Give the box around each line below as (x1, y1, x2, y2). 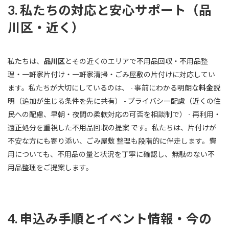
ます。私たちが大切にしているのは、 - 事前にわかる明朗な (8, 83, 199, 93)
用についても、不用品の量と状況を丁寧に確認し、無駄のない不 (8, 150, 215, 159)
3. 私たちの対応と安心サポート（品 (8, 3, 212, 18)
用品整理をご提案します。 (8, 163, 93, 172)
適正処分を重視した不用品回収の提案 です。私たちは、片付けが (8, 123, 216, 132)
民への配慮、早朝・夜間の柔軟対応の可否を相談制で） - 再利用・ (8, 110, 221, 119)
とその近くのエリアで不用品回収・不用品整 (65, 57, 208, 66)
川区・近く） (8, 20, 84, 35)
